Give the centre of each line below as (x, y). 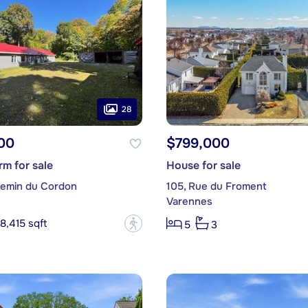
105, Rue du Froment (216, 187)
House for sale (203, 166)
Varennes (189, 202)
